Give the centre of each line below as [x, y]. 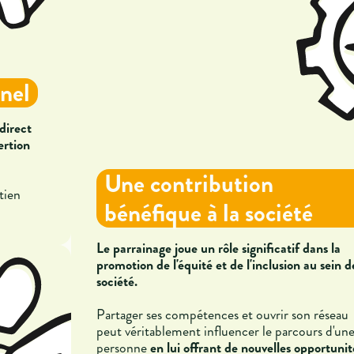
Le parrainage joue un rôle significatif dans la [218, 248]
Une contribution [189, 183]
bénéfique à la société [209, 213]
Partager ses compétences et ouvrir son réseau [222, 314]
